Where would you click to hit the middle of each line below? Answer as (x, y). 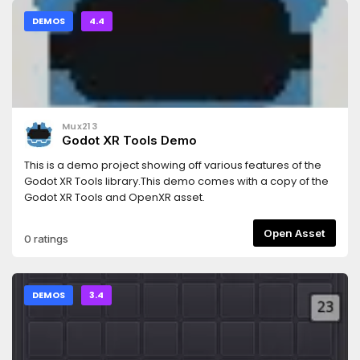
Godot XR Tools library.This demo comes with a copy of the (176, 181)
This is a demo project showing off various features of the (173, 165)
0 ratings (46, 239)
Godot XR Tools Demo (129, 140)
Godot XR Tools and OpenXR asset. (115, 197)
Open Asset (310, 233)
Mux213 (80, 126)
